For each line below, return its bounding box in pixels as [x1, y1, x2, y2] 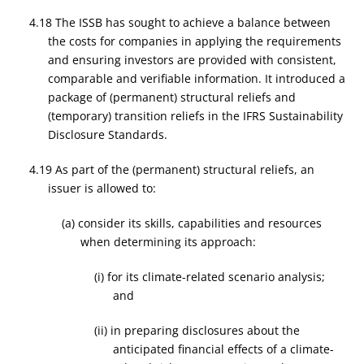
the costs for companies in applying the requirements [47, 33, 341, 49]
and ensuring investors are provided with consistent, [47, 52, 336, 67]
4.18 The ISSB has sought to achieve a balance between [29, 15, 331, 30]
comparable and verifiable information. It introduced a [47, 71, 345, 86]
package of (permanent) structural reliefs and [47, 89, 296, 105]
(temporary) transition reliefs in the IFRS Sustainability [47, 108, 343, 123]
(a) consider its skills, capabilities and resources [62, 215, 323, 231]
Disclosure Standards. [47, 127, 171, 142]
